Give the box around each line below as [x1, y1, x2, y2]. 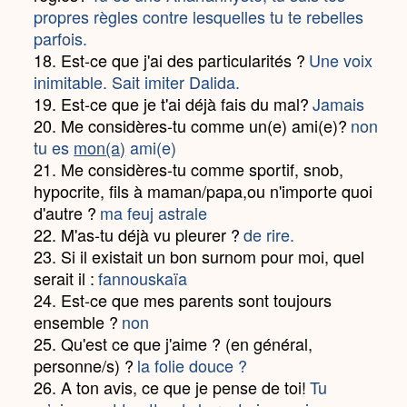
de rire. [243, 223, 295, 246]
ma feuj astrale [100, 201, 208, 224]
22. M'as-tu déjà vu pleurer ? [34, 223, 241, 246]
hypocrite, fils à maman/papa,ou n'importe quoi [34, 179, 373, 203]
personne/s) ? [34, 353, 134, 377]
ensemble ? [34, 310, 119, 333]
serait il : [34, 266, 95, 290]
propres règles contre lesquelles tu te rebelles [34, 5, 364, 28]
